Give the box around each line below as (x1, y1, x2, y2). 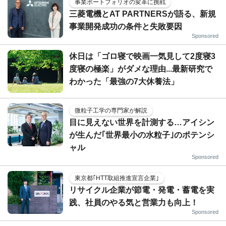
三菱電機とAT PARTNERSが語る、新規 (69, 9, 216, 18)
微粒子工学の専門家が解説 (75, 106, 147, 114)
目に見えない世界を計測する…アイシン (69, 118, 214, 127)
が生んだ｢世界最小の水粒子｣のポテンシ (69, 130, 214, 139)
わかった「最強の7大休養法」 (69, 77, 179, 86)
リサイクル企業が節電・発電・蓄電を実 (69, 185, 214, 194)
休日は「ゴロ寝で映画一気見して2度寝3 (69, 51, 215, 61)
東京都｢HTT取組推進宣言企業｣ (75, 174, 159, 182)
